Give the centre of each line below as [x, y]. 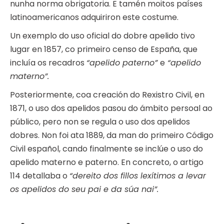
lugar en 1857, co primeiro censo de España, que [104, 49]
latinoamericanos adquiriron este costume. [94, 17]
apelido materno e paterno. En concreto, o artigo [107, 162]
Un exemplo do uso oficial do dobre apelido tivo [102, 36]
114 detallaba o [40, 176]
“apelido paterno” [123, 63]
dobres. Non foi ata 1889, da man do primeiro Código [112, 135]
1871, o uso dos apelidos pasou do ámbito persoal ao [111, 108]
